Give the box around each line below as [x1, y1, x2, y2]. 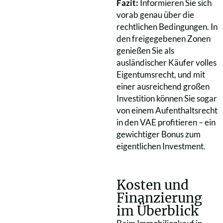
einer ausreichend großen [116, 81, 210, 92]
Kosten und [116, 176, 189, 193]
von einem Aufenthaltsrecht [116, 105, 218, 115]
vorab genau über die [116, 9, 194, 20]
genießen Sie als [116, 45, 174, 56]
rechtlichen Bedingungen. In [116, 21, 218, 32]
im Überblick [116, 202, 199, 219]
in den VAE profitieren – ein [116, 116, 216, 127]
